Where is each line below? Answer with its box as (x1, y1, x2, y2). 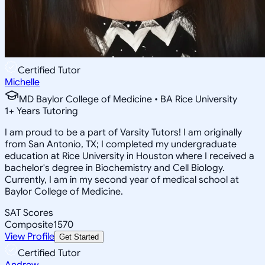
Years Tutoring (14, 105, 78, 117)
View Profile (5, 230, 54, 243)
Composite (5, 218, 53, 231)
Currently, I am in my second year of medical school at (5, 173, 239, 186)
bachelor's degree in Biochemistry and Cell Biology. (5, 161, 225, 174)
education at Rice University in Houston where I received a (5, 150, 254, 162)
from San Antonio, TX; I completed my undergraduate (5, 138, 237, 150)
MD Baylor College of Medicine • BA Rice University (19, 93, 237, 105)
